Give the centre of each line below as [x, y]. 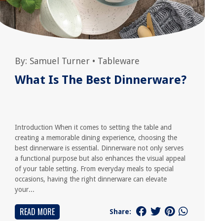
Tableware [119, 61]
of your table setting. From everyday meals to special [94, 169]
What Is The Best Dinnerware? [101, 80]
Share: [120, 211]
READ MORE [37, 212]
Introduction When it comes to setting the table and [93, 127]
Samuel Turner [60, 61]
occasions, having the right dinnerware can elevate [91, 179]
